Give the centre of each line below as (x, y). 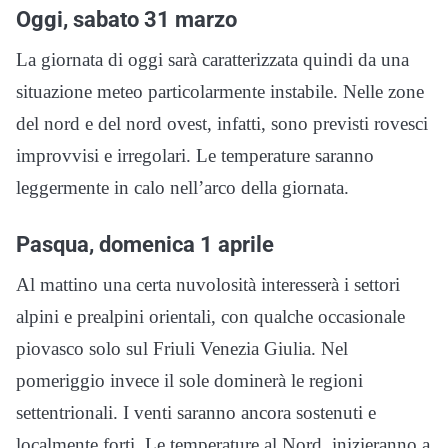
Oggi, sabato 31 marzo (126, 18)
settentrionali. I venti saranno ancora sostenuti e (196, 412)
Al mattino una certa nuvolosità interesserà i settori (208, 284)
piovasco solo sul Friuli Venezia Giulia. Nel (182, 348)
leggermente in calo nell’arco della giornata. (182, 187)
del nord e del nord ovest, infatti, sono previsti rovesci (222, 123)
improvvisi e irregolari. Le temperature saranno (195, 155)
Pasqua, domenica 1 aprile (145, 243)
